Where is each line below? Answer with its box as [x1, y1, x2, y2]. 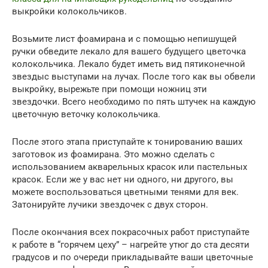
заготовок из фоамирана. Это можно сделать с [12, 149, 215, 160]
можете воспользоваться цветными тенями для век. [12, 187, 239, 198]
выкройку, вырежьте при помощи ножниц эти [12, 84, 207, 95]
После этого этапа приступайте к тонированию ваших [12, 136, 242, 148]
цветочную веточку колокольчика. [12, 109, 160, 120]
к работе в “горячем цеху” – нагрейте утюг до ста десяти [12, 239, 249, 251]
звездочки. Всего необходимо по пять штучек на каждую [12, 96, 255, 108]
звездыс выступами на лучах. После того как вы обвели [12, 71, 255, 83]
